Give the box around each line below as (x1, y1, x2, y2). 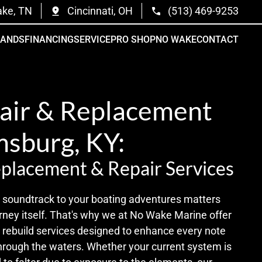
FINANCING (25, 33, 74, 45)
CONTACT (196, 33, 239, 45)
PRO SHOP (111, 33, 156, 45)
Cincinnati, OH (67, 5, 133, 17)
